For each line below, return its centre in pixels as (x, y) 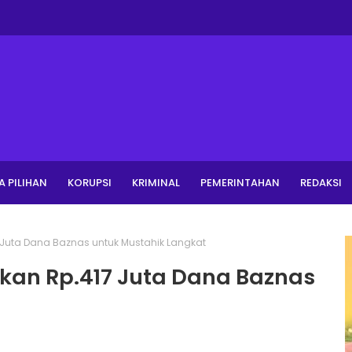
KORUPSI (90, 183)
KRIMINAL (156, 183)
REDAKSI (321, 183)
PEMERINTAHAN (240, 183)
